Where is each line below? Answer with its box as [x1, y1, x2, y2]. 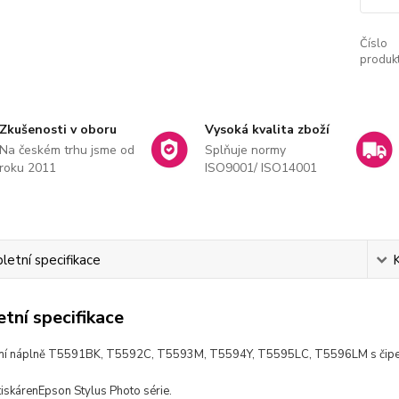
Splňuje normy [204, 142, 286, 159]
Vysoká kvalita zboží [204, 121, 330, 138]
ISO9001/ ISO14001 [204, 159, 317, 176]
